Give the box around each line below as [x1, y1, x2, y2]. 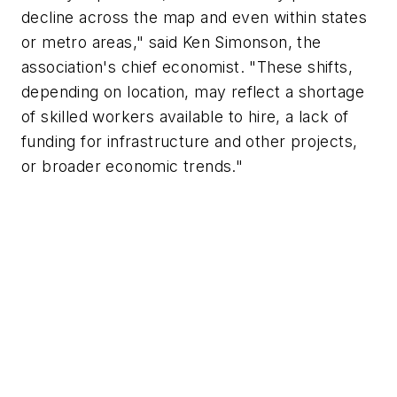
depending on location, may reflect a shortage [21, 82, 364, 102]
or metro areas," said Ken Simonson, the [21, 33, 322, 52]
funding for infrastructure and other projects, [21, 132, 358, 152]
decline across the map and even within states [21, 8, 367, 27]
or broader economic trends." [21, 157, 244, 176]
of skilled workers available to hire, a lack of [21, 107, 349, 127]
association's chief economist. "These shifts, [21, 58, 353, 77]
